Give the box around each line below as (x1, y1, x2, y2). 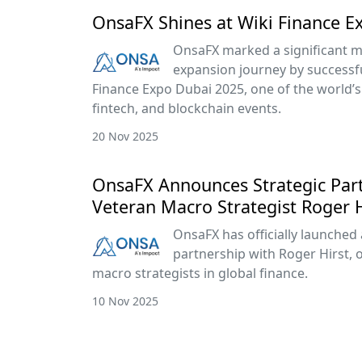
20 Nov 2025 (92, 128, 158, 144)
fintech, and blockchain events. (92, 99, 281, 117)
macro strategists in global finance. (92, 264, 308, 282)
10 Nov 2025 (92, 293, 158, 309)
